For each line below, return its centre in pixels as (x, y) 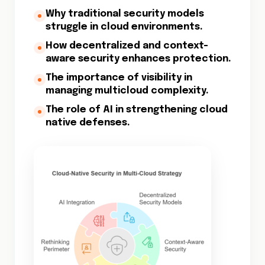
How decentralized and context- (127, 46)
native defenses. (88, 123)
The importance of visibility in (119, 78)
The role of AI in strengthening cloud (137, 110)
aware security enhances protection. (138, 59)
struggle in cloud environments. (124, 27)
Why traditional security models (125, 14)
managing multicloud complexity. (127, 91)
